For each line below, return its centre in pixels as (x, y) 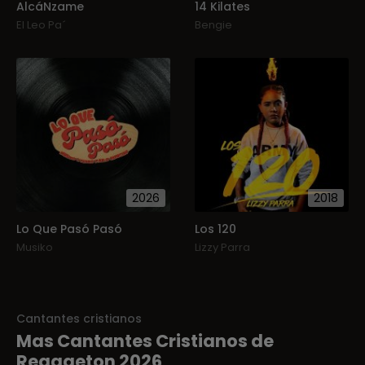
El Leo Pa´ (41, 25)
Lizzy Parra (222, 248)
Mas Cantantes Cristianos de (145, 341)
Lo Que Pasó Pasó (69, 229)
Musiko (35, 248)
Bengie (213, 25)
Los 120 (215, 229)
